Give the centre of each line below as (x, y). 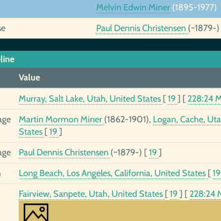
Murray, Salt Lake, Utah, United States (91, 99)
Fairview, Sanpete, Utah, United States (92, 194)
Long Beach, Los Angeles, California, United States (113, 173)
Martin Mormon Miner (61, 119)
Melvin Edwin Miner (134, 7)
